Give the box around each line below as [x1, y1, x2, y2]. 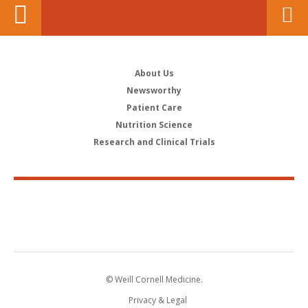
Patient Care [126, 102, 182, 113]
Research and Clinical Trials [93, 136, 215, 148]
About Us [134, 67, 174, 79]
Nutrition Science [115, 119, 192, 131]
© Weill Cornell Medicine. [105, 274, 203, 285]
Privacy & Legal [128, 294, 187, 306]
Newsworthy [126, 85, 181, 96]
